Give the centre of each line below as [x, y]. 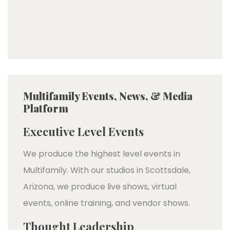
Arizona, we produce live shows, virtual [100, 186]
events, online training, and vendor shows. [107, 203]
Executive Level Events [83, 131]
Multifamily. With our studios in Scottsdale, [107, 170]
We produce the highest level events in [102, 154]
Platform [46, 108]
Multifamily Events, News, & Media [108, 95]
